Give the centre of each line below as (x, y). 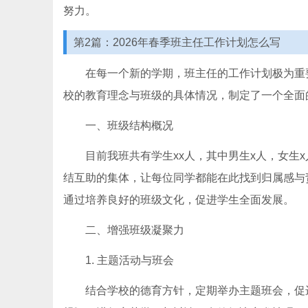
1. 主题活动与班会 (130, 260)
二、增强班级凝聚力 (135, 230)
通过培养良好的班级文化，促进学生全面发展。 (179, 200)
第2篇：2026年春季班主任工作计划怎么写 (177, 42)
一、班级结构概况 (129, 125)
